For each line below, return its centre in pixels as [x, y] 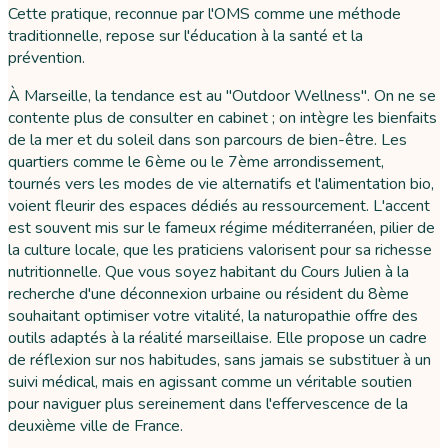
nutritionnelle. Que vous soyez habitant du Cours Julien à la [208, 272]
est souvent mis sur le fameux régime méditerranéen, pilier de [221, 228]
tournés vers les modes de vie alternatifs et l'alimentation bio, [221, 184]
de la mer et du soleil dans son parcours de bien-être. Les [207, 140]
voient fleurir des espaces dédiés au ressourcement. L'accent [219, 206]
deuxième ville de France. [95, 426]
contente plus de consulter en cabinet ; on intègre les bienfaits [222, 118]
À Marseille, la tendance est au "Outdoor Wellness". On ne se [222, 96]
